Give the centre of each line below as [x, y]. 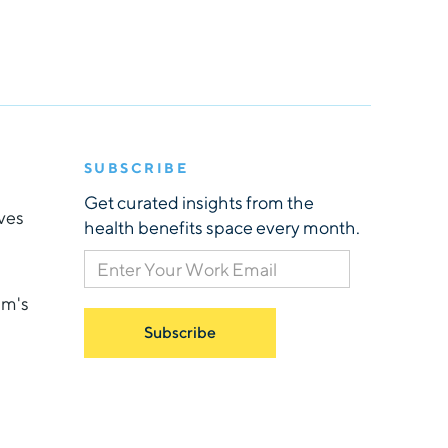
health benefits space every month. [221, 227]
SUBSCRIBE [135, 168]
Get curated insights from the [198, 202]
